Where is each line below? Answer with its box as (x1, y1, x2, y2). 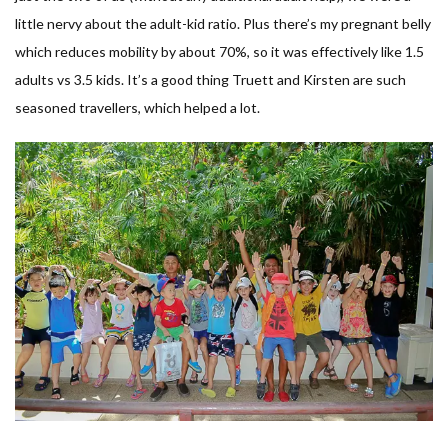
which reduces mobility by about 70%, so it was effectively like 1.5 (15, 42, 424, 60)
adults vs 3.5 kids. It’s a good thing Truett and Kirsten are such (15, 70, 406, 88)
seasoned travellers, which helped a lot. (15, 98, 260, 116)
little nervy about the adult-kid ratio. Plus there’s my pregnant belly (15, 14, 431, 32)
